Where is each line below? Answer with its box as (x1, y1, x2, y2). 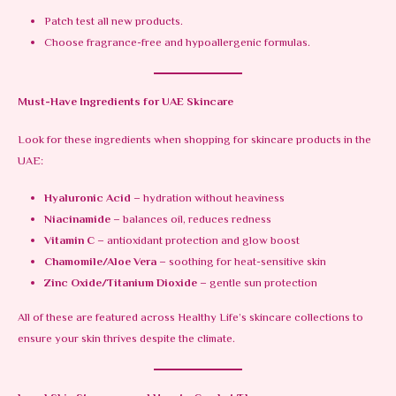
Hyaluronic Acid (43, 190, 131, 209)
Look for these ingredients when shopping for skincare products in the (18, 131, 371, 149)
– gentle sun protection (196, 275, 317, 293)
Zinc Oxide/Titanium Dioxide (43, 275, 197, 293)
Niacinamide (43, 211, 110, 230)
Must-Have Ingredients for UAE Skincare (18, 94, 233, 112)
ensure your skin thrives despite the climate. (18, 331, 235, 349)
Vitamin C (43, 232, 95, 251)
